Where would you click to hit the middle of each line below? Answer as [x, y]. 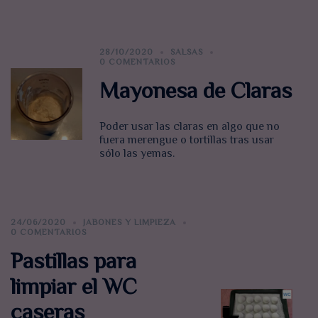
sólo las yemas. [137, 154]
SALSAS [187, 52]
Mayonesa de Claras [196, 91]
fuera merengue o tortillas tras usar [187, 140]
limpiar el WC [74, 286]
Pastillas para [73, 261]
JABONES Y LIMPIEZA [130, 223]
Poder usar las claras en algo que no [190, 127]
